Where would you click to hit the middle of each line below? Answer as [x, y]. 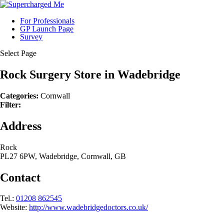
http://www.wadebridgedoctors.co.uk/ [88, 207]
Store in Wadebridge [127, 74]
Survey [31, 37]
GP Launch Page [47, 29]
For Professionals [47, 21]
